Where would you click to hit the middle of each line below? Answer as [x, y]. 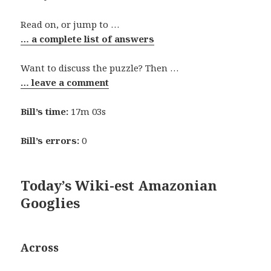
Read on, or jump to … [70, 24]
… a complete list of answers [88, 38]
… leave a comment [65, 82]
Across [40, 247]
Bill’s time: [45, 111]
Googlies [51, 202]
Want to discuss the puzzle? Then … [100, 67]
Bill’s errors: [50, 140]
